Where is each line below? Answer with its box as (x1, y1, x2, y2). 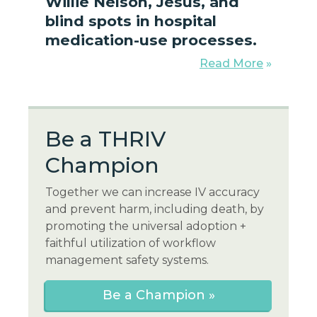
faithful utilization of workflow (45, 236, 216, 250)
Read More (200, 57, 263, 71)
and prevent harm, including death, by (45, 202, 264, 217)
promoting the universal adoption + (45, 219, 246, 234)
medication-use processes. (45, 31, 257, 50)
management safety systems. (45, 253, 209, 267)
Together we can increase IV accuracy (45, 185, 260, 200)
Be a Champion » (102, 287, 215, 304)
